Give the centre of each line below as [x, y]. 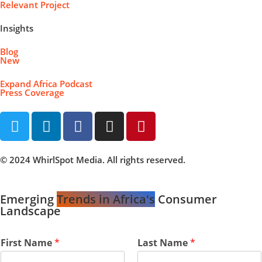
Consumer [186, 199]
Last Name [164, 243]
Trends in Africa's [106, 199]
